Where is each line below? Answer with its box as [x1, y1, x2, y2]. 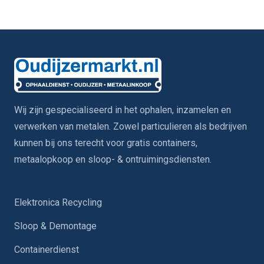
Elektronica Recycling [14, 196, 102, 208]
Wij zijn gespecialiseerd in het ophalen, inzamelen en [14, 104, 231, 115]
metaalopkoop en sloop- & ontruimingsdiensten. [14, 153, 212, 165]
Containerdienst [14, 243, 79, 255]
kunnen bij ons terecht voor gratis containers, [14, 137, 197, 148]
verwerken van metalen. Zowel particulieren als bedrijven [14, 120, 247, 132]
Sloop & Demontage [14, 220, 97, 232]
